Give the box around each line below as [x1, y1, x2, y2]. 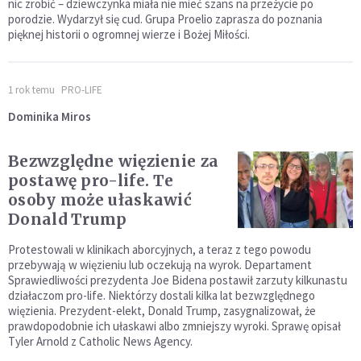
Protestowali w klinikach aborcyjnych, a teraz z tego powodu [8, 241, 311, 257]
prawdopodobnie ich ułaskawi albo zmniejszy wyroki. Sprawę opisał [8, 317, 341, 334]
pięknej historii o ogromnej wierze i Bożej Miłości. [8, 26, 250, 42]
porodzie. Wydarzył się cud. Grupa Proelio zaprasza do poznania [8, 10, 322, 27]
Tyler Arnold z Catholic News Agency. [8, 333, 193, 349]
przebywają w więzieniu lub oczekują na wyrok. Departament [8, 256, 312, 272]
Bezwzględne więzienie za [8, 151, 219, 171]
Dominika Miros [8, 108, 91, 124]
